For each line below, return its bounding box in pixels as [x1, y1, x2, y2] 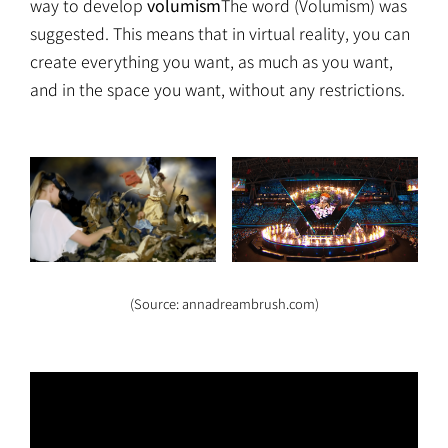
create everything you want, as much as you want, [30, 49, 393, 74]
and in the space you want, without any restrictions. [30, 77, 405, 102]
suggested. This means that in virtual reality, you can [30, 21, 410, 46]
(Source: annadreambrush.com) [129, 294, 319, 314]
